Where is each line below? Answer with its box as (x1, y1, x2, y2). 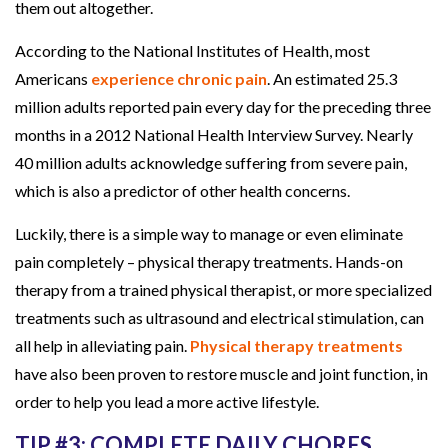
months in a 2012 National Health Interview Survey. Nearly (15, 124, 414, 144)
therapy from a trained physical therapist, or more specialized (15, 279, 433, 299)
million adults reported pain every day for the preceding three (15, 96, 432, 116)
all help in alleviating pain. (15, 335, 191, 355)
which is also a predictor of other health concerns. (15, 180, 351, 200)
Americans (15, 68, 92, 88)
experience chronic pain (91, 68, 268, 88)
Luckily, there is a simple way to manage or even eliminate (15, 223, 404, 243)
